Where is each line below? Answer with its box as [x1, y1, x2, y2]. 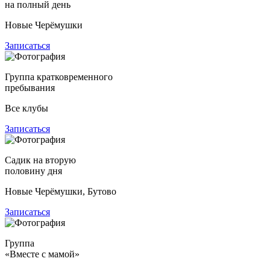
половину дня [5, 165, 62, 176]
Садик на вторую [5, 154, 76, 165]
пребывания [5, 82, 55, 93]
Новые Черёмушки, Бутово [5, 186, 116, 196]
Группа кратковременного [5, 71, 113, 82]
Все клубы [5, 102, 48, 113]
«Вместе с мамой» [5, 248, 80, 259]
